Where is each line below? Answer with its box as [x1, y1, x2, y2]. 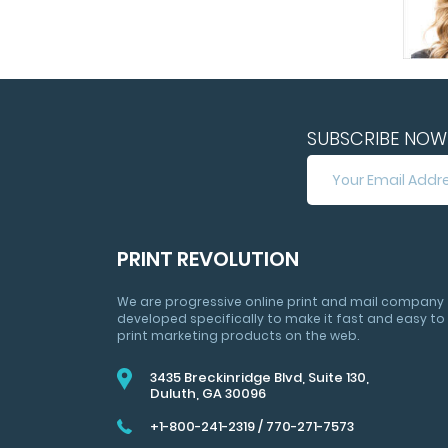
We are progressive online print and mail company [117, 293, 444, 310]
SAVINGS [306, 234, 363, 254]
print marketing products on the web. [117, 327, 359, 344]
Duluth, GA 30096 [150, 384, 266, 403]
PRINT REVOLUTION [117, 245, 299, 273]
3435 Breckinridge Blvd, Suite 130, [150, 368, 369, 387]
